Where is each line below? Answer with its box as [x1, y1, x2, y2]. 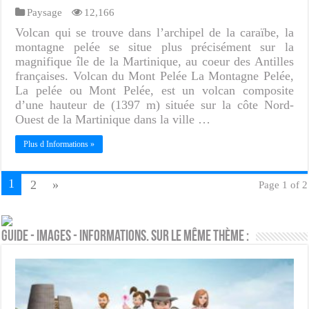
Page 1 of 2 [258, 178, 308, 190]
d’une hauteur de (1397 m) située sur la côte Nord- [15, 97, 294, 112]
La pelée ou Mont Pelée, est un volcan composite [15, 83, 294, 97]
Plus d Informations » [23, 139, 95, 149]
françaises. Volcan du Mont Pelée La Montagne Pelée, [15, 68, 294, 83]
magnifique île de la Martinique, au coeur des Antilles [15, 54, 294, 68]
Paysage [27, 6, 63, 18]
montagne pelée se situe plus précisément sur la [15, 39, 294, 54]
